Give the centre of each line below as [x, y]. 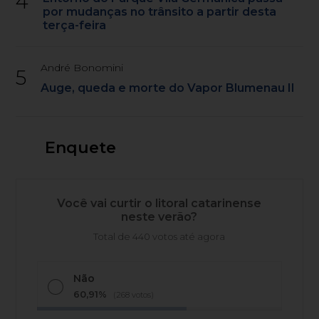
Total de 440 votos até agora [159, 236]
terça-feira [75, 25]
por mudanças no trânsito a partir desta [160, 11]
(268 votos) [134, 294]
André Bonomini [82, 67]
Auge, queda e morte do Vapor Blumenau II [168, 88]
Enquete [80, 147]
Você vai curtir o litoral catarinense [159, 203]
